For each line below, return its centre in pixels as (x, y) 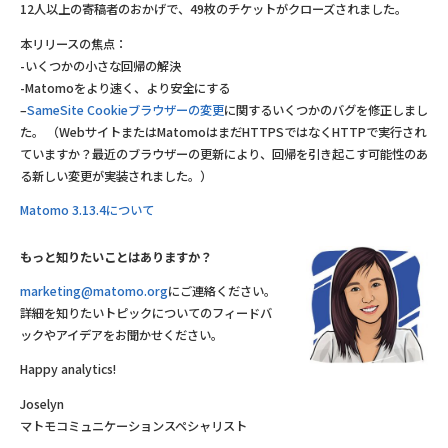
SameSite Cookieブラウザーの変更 (125, 109)
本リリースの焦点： (73, 43)
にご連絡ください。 (222, 290)
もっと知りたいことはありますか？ (116, 256)
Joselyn (42, 403)
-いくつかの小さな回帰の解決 (100, 65)
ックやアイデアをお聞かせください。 (121, 334)
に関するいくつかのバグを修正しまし (326, 109)
